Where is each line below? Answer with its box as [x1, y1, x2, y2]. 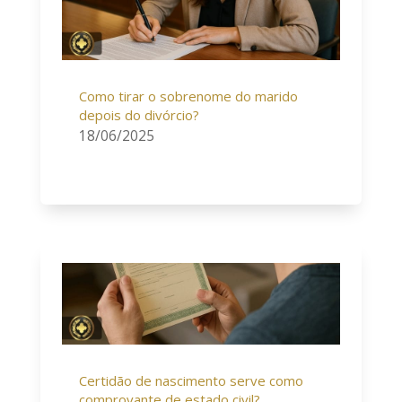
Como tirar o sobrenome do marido [78, 86, 298, 105]
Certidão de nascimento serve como [78, 371, 303, 389]
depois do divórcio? [78, 105, 199, 124]
